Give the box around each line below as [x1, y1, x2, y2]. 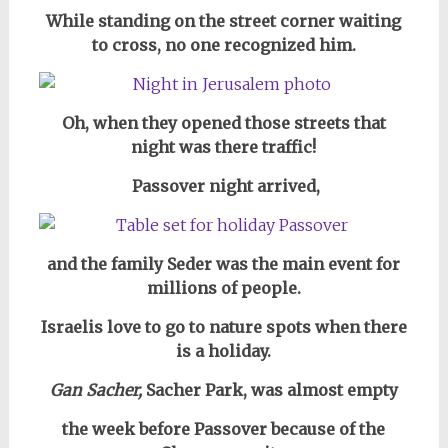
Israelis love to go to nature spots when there [40, 317, 407, 337]
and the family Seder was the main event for [47, 254, 401, 274]
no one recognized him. [160, 35, 356, 55]
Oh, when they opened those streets [61, 113, 354, 133]
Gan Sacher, [49, 380, 142, 400]
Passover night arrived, [127, 176, 320, 196]
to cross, [91, 35, 161, 55]
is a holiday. [176, 341, 272, 361]
